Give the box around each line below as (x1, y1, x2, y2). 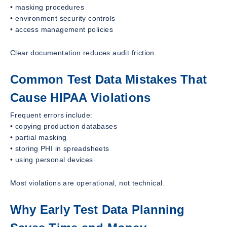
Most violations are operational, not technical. (10, 179, 165, 187)
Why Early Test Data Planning (10, 203, 185, 217)
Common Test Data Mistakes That (10, 72, 207, 87)
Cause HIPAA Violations (10, 91, 151, 105)
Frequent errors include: (10, 111, 93, 120)
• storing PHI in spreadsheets (10, 144, 109, 153)
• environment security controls (10, 14, 116, 23)
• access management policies (10, 25, 113, 34)
